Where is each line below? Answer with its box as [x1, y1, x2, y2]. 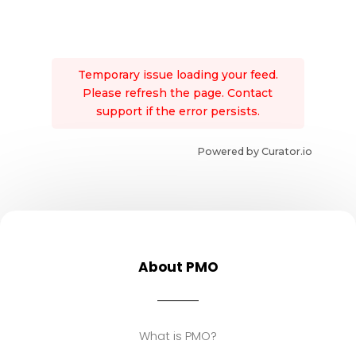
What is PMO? [139, 327, 217, 345]
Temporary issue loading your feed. [77, 68, 278, 83]
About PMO [137, 257, 219, 277]
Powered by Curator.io [197, 145, 313, 158]
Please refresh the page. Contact [83, 86, 273, 101]
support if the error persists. [95, 104, 260, 119]
